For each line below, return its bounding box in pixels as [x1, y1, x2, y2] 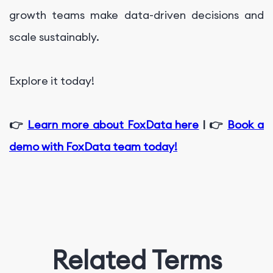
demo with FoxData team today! [9, 140, 177, 154]
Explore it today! [9, 74, 94, 88]
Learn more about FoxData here [27, 118, 199, 132]
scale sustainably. [9, 30, 102, 44]
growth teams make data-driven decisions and [9, 8, 264, 23]
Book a [227, 118, 264, 132]
